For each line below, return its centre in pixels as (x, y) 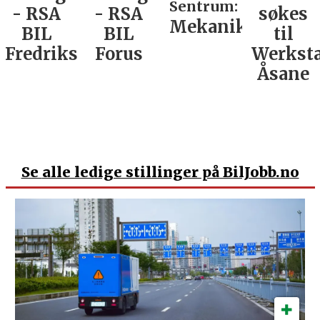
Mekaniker (217, 27)
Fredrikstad (55, 54)
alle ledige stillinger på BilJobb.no (170, 171)
